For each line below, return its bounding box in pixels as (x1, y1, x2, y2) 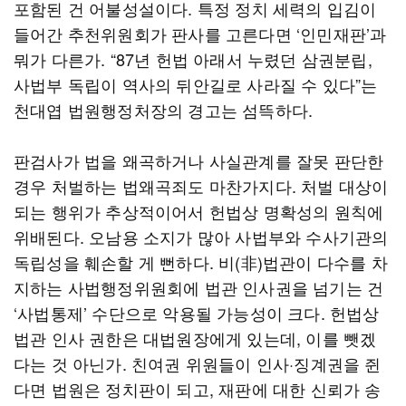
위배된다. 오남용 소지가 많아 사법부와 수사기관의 (14, 225, 389, 248)
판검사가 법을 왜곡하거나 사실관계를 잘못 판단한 (14, 149, 384, 172)
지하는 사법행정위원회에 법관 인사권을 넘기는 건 (14, 275, 384, 299)
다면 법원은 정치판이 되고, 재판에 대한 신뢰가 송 (14, 377, 382, 401)
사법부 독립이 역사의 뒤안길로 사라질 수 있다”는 (14, 72, 378, 96)
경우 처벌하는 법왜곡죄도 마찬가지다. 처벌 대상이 (14, 174, 389, 198)
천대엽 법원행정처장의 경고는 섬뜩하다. (14, 98, 314, 121)
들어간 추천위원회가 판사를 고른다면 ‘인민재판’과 (14, 22, 387, 45)
